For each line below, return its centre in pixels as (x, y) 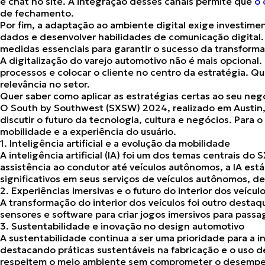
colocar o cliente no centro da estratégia (151, 72)
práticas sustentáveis (106, 250)
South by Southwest (57, 108)
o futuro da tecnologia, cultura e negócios (133, 119)
